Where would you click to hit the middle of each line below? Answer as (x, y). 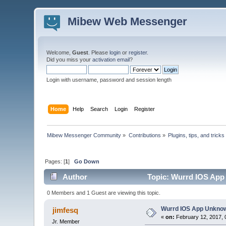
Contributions (145, 135)
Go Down (87, 161)
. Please (99, 52)
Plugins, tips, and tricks (196, 135)
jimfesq (65, 210)
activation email (111, 60)
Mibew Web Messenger (128, 21)
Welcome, (60, 52)
